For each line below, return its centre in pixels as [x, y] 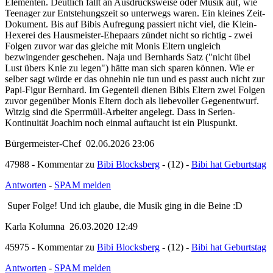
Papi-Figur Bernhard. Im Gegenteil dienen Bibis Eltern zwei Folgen [135, 94]
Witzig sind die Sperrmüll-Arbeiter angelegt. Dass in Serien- [120, 115]
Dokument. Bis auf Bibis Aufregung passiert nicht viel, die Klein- [131, 28]
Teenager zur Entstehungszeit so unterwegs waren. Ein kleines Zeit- [135, 17]
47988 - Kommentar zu [51, 168]
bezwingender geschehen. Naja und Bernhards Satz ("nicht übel [128, 61]
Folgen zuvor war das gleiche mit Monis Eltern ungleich [113, 50]
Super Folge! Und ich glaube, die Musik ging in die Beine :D [133, 211]
